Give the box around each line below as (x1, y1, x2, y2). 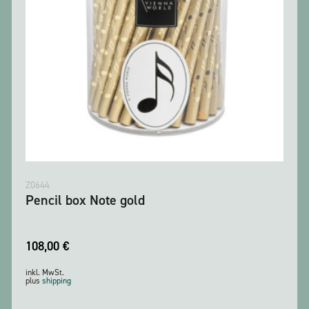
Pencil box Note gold (26, 191, 145, 210)
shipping (42, 275, 71, 287)
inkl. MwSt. (26, 267, 64, 279)
